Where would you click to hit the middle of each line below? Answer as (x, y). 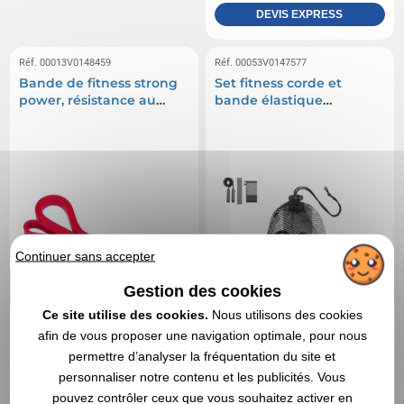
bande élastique (269, 100)
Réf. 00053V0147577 (261, 62)
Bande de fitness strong (99, 83)
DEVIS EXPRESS (300, 14)
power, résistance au (88, 100)
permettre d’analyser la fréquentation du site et (202, 356)
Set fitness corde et (278, 83)
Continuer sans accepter (86, 256)
